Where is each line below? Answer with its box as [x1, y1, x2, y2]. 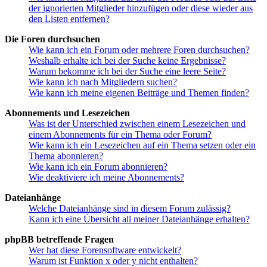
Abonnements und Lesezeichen [5, 107, 130, 118]
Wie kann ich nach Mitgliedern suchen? [29, 76, 177, 87]
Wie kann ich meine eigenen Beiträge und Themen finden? [29, 87, 249, 98]
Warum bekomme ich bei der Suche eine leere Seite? [29, 66, 226, 76]
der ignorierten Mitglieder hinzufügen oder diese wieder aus [29, 2, 253, 13]
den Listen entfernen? [29, 13, 110, 24]
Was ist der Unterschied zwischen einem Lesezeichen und [29, 118, 246, 129]
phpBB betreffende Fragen [5, 234, 114, 244]
